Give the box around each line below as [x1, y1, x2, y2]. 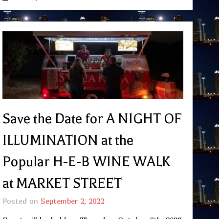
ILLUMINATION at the [2, 132, 133, 149]
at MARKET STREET [2, 175, 122, 192]
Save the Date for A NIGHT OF [2, 111, 182, 127]
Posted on [2, 197, 41, 206]
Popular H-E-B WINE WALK [2, 154, 170, 170]
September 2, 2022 [40, 197, 104, 206]
